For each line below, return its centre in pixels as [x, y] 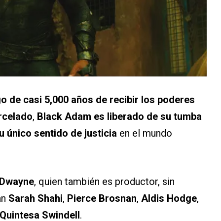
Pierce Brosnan [102, 198]
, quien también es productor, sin [104, 182]
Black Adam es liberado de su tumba [119, 116]
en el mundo [145, 133]
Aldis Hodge [169, 198]
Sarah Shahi [36, 198]
